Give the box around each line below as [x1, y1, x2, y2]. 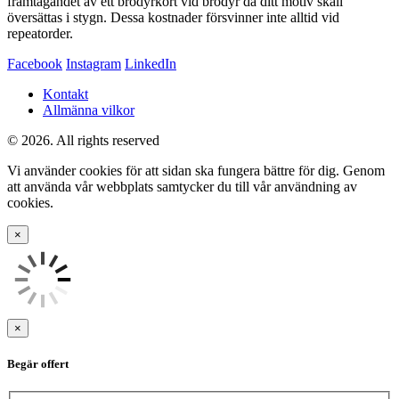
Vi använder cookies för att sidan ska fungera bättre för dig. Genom [7, 162, 385, 178]
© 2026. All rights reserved [7, 132, 159, 148]
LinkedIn [125, 55, 176, 71]
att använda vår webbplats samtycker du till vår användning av [7, 178, 357, 194]
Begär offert [7, 357, 69, 371]
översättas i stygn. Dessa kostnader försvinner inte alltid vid [7, 9, 339, 25]
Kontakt [43, 85, 88, 102]
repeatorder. [7, 25, 73, 41]
